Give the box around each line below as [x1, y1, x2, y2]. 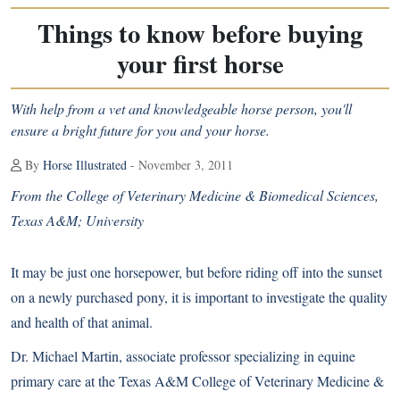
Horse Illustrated [43, 156, 127, 173]
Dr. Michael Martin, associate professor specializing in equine [11, 346, 355, 365]
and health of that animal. [11, 312, 153, 331]
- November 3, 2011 [127, 156, 233, 173]
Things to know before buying [37, 14, 362, 52]
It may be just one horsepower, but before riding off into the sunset [11, 262, 382, 281]
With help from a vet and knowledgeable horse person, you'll [11, 99, 352, 118]
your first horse [116, 45, 284, 82]
